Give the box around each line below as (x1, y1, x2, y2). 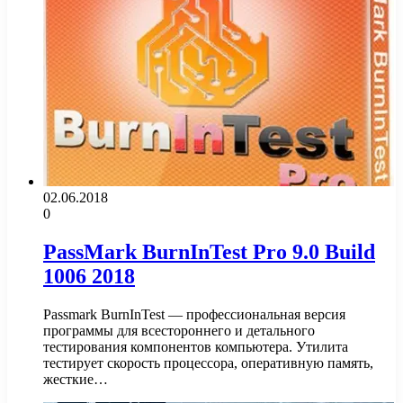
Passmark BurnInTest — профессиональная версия (43, 306, 345, 322)
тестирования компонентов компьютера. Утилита (43, 338, 348, 354)
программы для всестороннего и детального (43, 322, 315, 338)
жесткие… (43, 371, 108, 387)
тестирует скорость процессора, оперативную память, (43, 354, 373, 371)
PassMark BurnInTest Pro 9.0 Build (43, 240, 375, 264)
